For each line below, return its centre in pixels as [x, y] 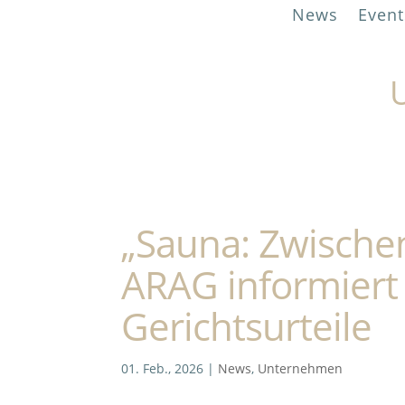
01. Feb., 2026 [163, 369]
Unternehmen [301, 369]
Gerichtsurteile [247, 326]
